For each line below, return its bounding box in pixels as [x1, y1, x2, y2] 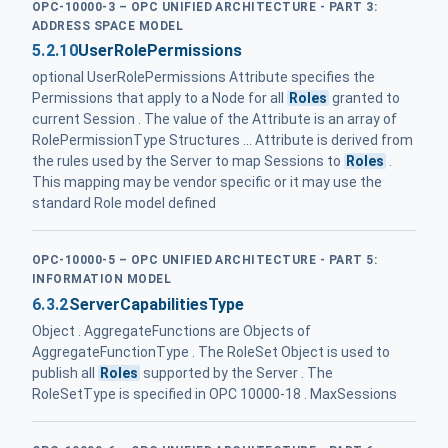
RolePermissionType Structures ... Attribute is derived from [32, 132, 413, 149]
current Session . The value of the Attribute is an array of [32, 111, 397, 128]
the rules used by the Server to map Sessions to [32, 153, 344, 170]
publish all [32, 364, 98, 381]
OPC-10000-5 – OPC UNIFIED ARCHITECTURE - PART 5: [32, 253, 378, 268]
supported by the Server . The [140, 364, 334, 381]
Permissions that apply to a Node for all [32, 90, 287, 107]
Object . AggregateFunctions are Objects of [32, 322, 311, 339]
